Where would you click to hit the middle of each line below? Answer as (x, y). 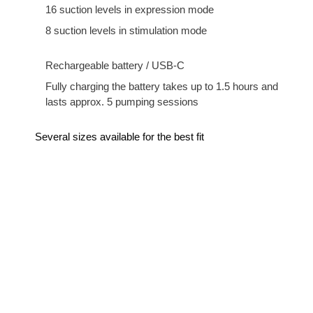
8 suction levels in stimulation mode (126, 30)
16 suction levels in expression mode (129, 9)
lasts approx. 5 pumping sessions (122, 101)
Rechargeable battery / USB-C (115, 65)
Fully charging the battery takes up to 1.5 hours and (161, 86)
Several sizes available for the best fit (119, 137)
